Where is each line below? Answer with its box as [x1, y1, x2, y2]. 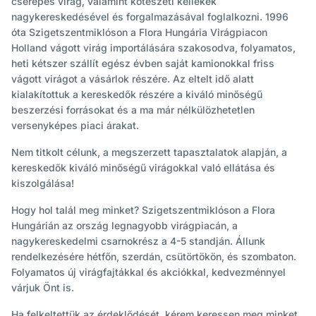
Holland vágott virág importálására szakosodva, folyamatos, [11, 42, 296, 54]
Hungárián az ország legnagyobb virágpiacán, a [11, 219, 238, 231]
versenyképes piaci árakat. [11, 119, 139, 131]
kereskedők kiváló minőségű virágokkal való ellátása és [11, 162, 275, 174]
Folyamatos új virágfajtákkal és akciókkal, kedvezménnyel [11, 266, 286, 278]
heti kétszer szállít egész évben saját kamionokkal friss [11, 57, 274, 69]
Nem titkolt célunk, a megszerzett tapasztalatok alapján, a [11, 146, 287, 158]
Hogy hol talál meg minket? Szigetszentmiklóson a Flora [11, 204, 275, 216]
